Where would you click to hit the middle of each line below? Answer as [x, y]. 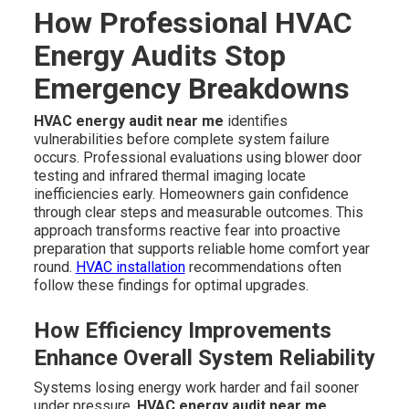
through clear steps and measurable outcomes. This [198, 213]
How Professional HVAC [193, 23]
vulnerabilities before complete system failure [181, 140]
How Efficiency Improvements [182, 331]
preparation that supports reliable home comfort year [201, 249]
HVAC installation [130, 267]
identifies [255, 121]
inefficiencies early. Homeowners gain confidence [191, 194]
